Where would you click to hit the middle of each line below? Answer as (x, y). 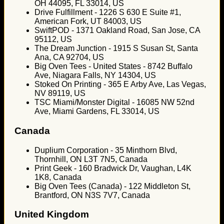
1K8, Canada (58, 177)
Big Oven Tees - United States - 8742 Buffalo (113, 66)
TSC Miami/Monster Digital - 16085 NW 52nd (114, 102)
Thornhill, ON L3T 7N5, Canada (91, 159)
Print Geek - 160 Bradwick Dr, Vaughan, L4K (113, 168)
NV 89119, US (60, 93)
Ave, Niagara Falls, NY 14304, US (95, 75)
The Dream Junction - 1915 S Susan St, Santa (116, 48)
